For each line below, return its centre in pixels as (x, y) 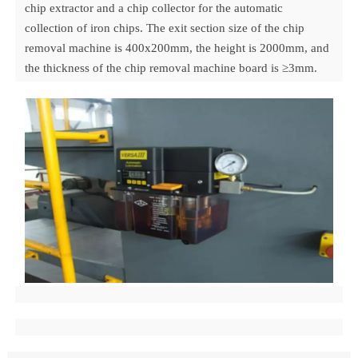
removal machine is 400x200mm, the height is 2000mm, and (177, 48)
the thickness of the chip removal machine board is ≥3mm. (171, 68)
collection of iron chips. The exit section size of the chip (165, 28)
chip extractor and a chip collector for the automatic (154, 8)
